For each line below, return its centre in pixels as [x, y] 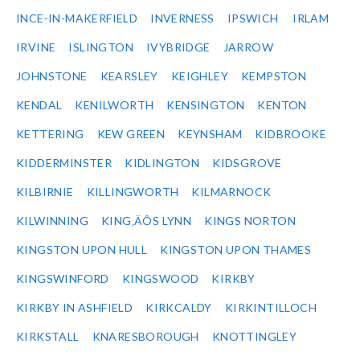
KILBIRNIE [45, 192]
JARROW [248, 47]
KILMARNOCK [231, 192]
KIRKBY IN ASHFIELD [75, 308]
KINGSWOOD [160, 279]
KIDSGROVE [247, 163]
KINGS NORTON [250, 221]
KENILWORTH [115, 105]
